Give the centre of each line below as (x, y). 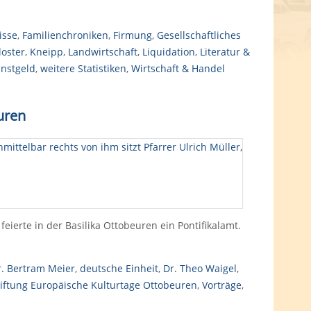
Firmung (132, 35)
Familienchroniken (65, 35)
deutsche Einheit (119, 268)
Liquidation (168, 52)
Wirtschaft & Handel (178, 68)
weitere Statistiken (83, 68)
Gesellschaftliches (199, 35)
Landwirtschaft (102, 52)
